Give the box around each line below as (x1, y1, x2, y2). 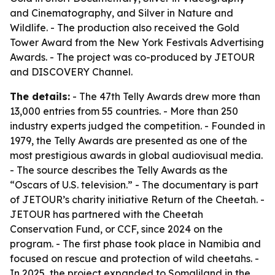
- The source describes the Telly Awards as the (10, 164, 228, 176)
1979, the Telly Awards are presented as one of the (10, 134, 247, 147)
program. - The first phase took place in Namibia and (10, 238, 261, 250)
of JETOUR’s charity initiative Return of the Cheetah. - (10, 193, 265, 206)
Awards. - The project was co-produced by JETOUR (10, 51, 255, 63)
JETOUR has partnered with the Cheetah (10, 208, 203, 220)
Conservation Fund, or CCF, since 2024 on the (10, 223, 223, 235)
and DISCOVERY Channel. (10, 66, 133, 78)
